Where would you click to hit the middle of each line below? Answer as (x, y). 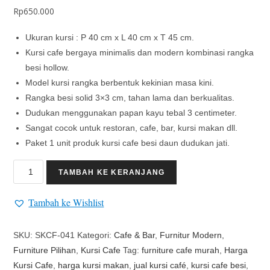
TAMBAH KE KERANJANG (112, 172)
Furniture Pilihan (45, 250)
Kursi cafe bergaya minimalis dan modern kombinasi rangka (140, 52)
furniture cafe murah (181, 250)
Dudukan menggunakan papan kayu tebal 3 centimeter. (131, 113)
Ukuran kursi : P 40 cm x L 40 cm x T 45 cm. (110, 37)
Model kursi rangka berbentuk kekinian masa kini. (120, 83)
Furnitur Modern (191, 235)
